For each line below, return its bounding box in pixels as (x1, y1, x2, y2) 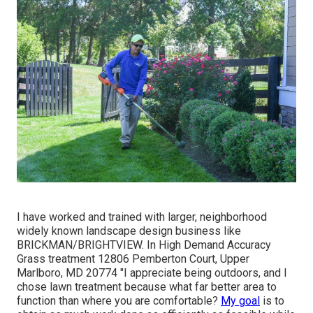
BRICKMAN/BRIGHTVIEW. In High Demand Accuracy (17, 238, 271, 252)
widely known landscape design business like (17, 224, 241, 238)
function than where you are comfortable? (17, 294, 221, 308)
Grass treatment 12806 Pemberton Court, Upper (17, 252, 249, 266)
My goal (221, 294, 260, 308)
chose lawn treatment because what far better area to (17, 280, 277, 294)
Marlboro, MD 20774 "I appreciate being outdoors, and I (17, 266, 287, 280)
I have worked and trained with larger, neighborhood (17, 210, 267, 224)
